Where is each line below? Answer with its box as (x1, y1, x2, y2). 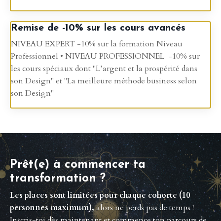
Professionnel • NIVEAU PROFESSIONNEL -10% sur (11, 51, 200, 62)
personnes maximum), (10, 202, 94, 214)
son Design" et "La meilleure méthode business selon (11, 75, 197, 87)
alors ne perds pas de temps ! (94, 202, 194, 214)
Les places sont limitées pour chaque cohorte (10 (10, 190, 190, 201)
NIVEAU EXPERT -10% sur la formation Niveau (11, 38, 183, 50)
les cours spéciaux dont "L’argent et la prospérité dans (11, 63, 197, 74)
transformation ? (10, 173, 106, 185)
